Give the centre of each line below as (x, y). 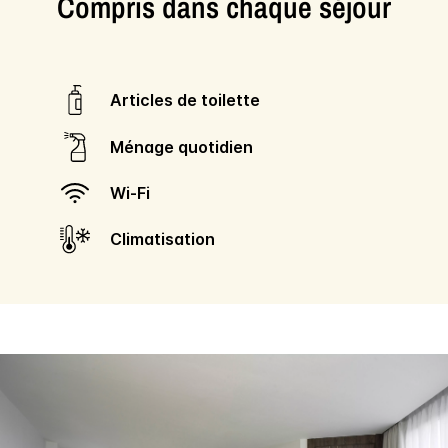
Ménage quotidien (188, 146)
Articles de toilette (191, 100)
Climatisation (168, 239)
